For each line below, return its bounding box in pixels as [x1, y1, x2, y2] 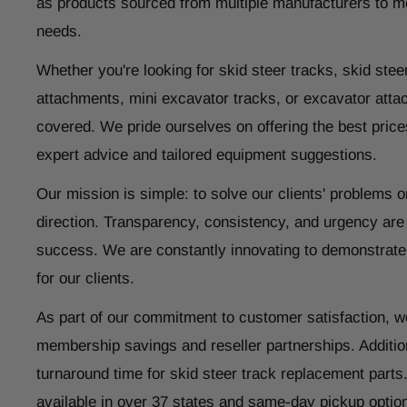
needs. [36, 23, 82, 40]
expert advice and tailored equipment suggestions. [36, 145, 377, 164]
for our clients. [36, 269, 134, 287]
